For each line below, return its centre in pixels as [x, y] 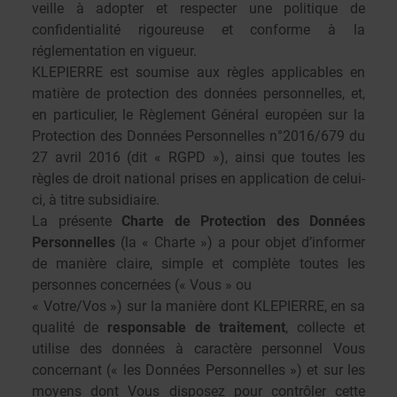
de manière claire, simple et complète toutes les [198, 264]
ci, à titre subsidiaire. [96, 200]
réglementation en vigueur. [114, 51]
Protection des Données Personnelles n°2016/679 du [198, 136]
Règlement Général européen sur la [252, 115]
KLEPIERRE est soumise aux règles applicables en [198, 72]
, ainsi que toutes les [295, 157]
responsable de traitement [196, 327]
